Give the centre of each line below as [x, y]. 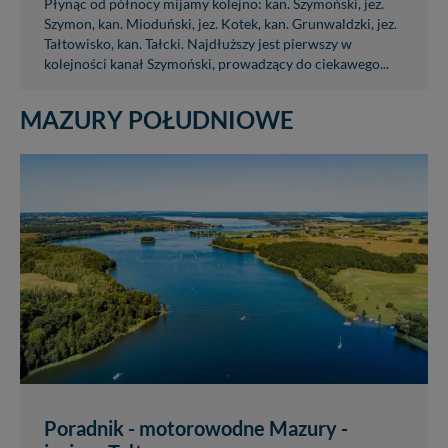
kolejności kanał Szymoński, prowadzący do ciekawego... [216, 64]
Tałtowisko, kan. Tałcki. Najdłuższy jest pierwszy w [198, 44]
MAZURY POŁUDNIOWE [157, 120]
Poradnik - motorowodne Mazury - [196, 427]
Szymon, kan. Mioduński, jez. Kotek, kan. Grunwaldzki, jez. [220, 24]
